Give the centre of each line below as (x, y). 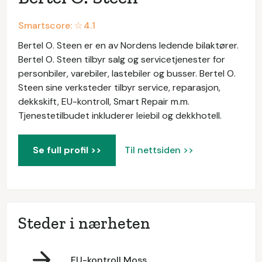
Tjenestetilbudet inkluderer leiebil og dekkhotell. (120, 116)
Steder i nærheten (84, 223)
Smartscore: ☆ (50, 26)
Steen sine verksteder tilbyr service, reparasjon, (119, 88)
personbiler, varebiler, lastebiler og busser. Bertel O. (127, 74)
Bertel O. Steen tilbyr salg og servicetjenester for (122, 60)
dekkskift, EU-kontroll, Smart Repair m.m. (104, 102)
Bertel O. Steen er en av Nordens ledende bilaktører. (128, 46)
